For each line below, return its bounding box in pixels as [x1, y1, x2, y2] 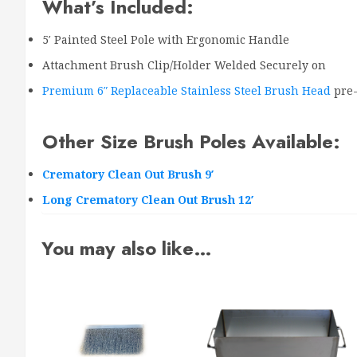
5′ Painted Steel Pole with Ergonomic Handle [42, 32, 289, 48]
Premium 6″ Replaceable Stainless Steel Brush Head [42, 83, 331, 99]
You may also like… [41, 234, 212, 263]
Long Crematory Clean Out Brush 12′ [42, 192, 254, 208]
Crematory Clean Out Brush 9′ [42, 167, 214, 182]
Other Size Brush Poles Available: [42, 127, 340, 156]
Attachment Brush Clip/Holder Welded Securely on [42, 57, 326, 73]
